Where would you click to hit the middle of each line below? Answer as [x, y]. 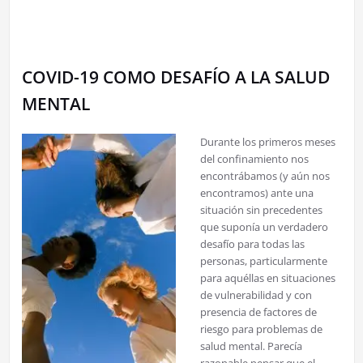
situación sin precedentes [261, 209]
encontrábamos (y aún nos [265, 175]
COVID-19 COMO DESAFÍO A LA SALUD [175, 77]
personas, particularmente [263, 261]
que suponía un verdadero [264, 226]
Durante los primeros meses [267, 141]
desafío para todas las [252, 243]
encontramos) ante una [256, 192]
